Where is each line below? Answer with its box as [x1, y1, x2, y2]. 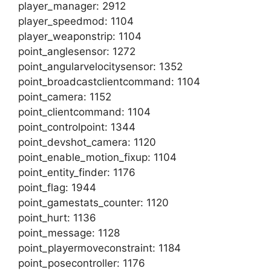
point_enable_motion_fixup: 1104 [18, 151, 177, 163]
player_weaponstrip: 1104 [18, 30, 142, 42]
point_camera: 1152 [18, 90, 111, 103]
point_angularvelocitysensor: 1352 [18, 60, 183, 73]
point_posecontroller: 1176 [18, 256, 145, 269]
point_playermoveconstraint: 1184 [18, 241, 181, 254]
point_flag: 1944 [18, 181, 96, 194]
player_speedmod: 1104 [18, 15, 134, 27]
